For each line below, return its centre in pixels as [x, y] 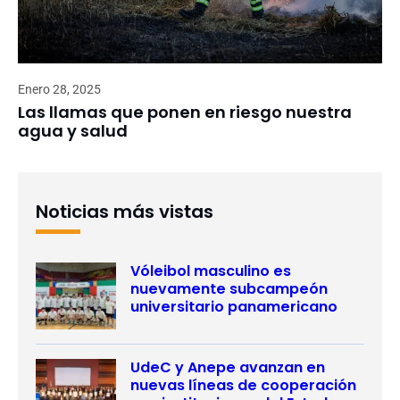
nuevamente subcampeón [229, 288]
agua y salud [73, 130]
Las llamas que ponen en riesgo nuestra [185, 112]
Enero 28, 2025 [59, 89]
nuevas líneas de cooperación [243, 385]
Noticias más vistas [125, 211]
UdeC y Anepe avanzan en [228, 367]
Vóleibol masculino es [211, 271]
